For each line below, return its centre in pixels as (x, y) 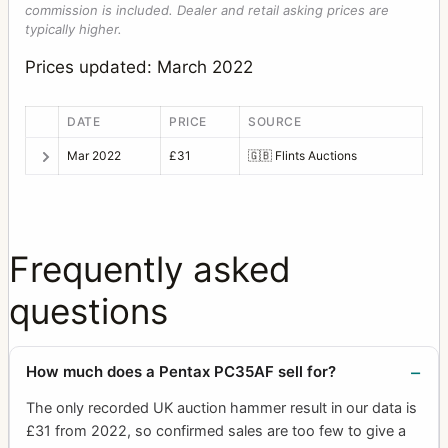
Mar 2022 (94, 155)
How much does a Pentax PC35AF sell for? (181, 371)
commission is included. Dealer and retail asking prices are (207, 10)
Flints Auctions (314, 155)
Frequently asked (150, 268)
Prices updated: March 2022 (139, 67)
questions (88, 310)
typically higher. (73, 29)
